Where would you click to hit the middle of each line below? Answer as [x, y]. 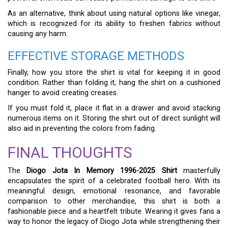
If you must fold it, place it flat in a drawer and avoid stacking [114, 108]
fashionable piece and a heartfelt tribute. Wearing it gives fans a [114, 211]
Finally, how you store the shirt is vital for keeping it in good [114, 73]
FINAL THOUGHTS [70, 152]
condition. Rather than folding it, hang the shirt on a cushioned [114, 83]
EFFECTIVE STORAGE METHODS [96, 56]
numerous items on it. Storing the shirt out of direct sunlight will [114, 118]
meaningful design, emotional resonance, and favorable [114, 191]
